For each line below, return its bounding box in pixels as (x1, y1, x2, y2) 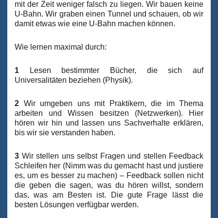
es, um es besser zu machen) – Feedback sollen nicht (15, 171, 203, 180)
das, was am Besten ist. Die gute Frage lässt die (15, 191, 203, 200)
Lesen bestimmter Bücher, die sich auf (19, 66, 203, 75)
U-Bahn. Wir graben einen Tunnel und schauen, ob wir (15, 10, 203, 18)
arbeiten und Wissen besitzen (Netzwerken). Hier (15, 109, 203, 118)
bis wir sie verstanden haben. (15, 128, 115, 137)
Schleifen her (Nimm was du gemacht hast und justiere (15, 162, 203, 170)
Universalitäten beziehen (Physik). (15, 76, 133, 85)
